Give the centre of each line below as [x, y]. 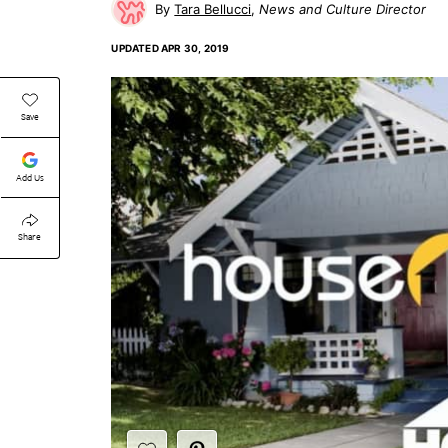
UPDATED [135, 48]
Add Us [29, 176]
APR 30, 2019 [195, 48]
